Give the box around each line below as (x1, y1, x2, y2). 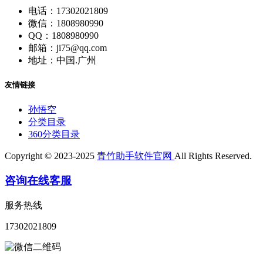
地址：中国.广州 (28, 55, 96, 66)
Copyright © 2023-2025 (5, 150, 97, 161)
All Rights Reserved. (174, 150, 252, 161)
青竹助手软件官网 (97, 150, 174, 161)
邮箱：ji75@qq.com (28, 43, 107, 53)
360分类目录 (28, 129, 80, 139)
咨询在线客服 (5, 174, 72, 187)
